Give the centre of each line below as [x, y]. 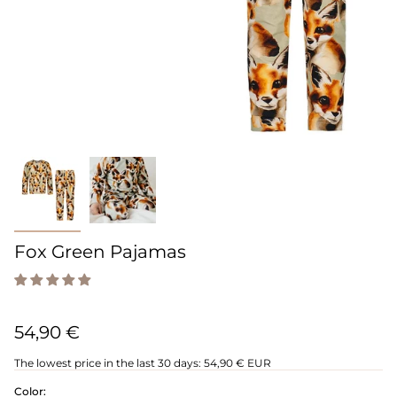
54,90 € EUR [237, 363]
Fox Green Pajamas [100, 252]
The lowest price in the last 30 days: [108, 363]
